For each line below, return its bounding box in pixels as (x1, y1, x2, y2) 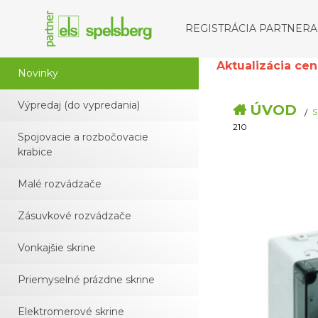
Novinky (18, 67, 58, 79)
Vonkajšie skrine (18, 241, 96, 254)
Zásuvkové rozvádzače (18, 209, 131, 222)
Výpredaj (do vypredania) (18, 99, 140, 111)
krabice (18, 146, 53, 158)
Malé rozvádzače (18, 177, 102, 190)
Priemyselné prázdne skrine (18, 273, 155, 286)
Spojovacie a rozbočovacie (18, 131, 148, 143)
